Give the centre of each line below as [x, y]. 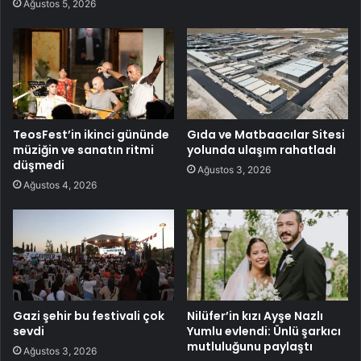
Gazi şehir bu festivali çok [89, 315]
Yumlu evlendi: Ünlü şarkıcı [264, 331]
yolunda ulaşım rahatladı [261, 149]
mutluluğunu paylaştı [250, 346]
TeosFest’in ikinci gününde [91, 134]
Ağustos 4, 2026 [60, 185]
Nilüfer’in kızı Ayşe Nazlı [255, 315]
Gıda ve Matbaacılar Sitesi [266, 134]
